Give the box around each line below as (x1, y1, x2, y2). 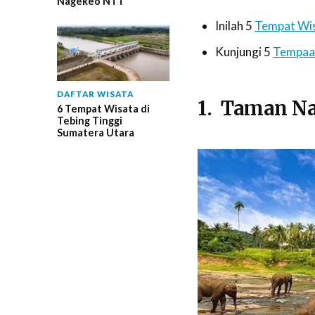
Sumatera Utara (56, 127, 134, 139)
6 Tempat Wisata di (56, 103, 150, 115)
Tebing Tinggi (56, 115, 122, 127)
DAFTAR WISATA (56, 89, 134, 99)
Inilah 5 (215, 18, 255, 33)
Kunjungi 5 (215, 44, 274, 59)
